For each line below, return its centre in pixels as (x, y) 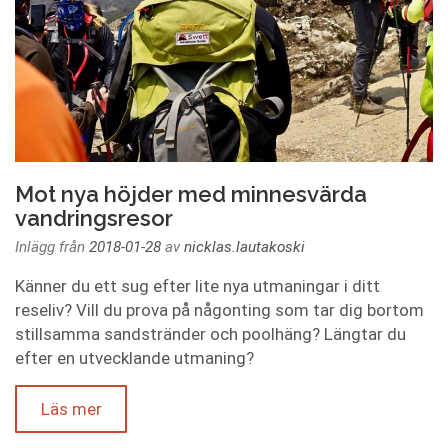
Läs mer (71, 409)
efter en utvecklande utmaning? (134, 358)
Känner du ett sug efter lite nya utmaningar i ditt (197, 286)
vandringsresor (94, 218)
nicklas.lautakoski (244, 247)
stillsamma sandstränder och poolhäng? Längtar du (210, 334)
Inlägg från (52, 247)
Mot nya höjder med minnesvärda (191, 194)
